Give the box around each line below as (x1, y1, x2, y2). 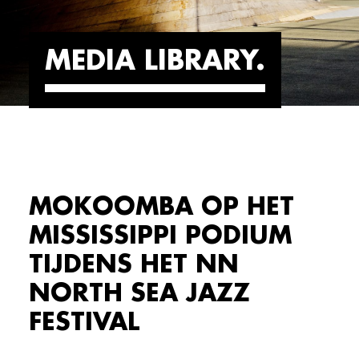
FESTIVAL (29, 310, 139, 334)
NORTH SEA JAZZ (29, 281, 250, 305)
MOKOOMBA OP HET (29, 195, 294, 219)
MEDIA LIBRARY (45, 48, 256, 75)
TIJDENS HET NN (29, 252, 239, 276)
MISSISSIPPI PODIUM (29, 224, 292, 248)
